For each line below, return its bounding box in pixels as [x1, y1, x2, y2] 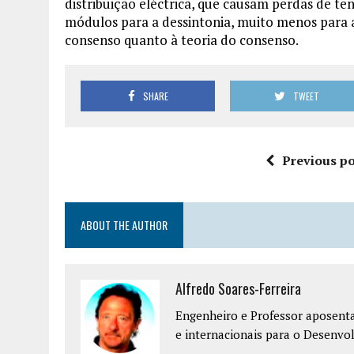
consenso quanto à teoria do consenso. [65, 31, 299, 50]
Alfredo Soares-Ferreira [175, 278, 301, 299]
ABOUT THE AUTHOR [81, 217, 168, 234]
